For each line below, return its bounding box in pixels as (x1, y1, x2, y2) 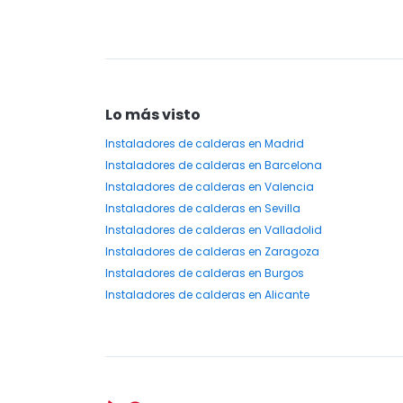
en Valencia (246, 179, 314, 194)
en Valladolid (246, 222, 322, 237)
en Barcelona (246, 157, 322, 173)
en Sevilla (246, 201, 300, 216)
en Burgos (246, 265, 304, 281)
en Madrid (246, 136, 304, 151)
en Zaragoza (246, 244, 319, 259)
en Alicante (246, 287, 309, 302)
